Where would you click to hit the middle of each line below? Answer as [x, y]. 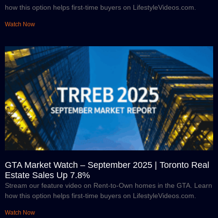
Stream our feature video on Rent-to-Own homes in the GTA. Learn [109, 186]
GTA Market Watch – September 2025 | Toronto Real [107, 165]
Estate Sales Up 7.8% [47, 175]
